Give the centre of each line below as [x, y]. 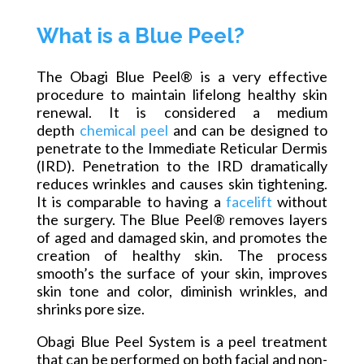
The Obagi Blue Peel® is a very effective [182, 77]
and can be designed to [248, 130]
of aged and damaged [108, 238]
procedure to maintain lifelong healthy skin [182, 95]
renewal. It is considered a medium [182, 113]
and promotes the [268, 238]
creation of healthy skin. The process [182, 256]
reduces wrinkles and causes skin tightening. [182, 184]
